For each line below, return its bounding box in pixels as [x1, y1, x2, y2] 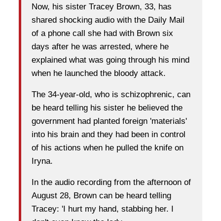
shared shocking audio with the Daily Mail [32, 15, 184, 25]
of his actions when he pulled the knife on [32, 143, 184, 153]
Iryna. [32, 156, 53, 166]
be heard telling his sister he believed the [32, 103, 183, 113]
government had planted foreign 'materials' [32, 116, 187, 126]
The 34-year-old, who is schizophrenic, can [32, 90, 190, 100]
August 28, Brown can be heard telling [32, 191, 171, 201]
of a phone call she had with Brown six [32, 29, 173, 38]
